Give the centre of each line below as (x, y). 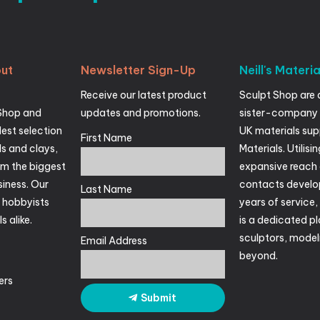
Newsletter (113, 70)
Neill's (255, 70)
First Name (107, 138)
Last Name (107, 190)
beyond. (258, 256)
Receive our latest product (144, 95)
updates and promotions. (141, 113)
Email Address (114, 241)
